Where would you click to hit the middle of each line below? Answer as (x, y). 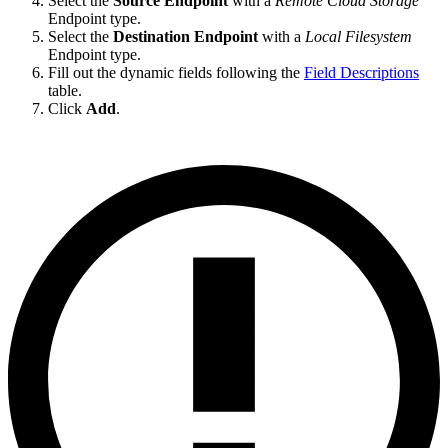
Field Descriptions (361, 73)
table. (65, 91)
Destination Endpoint (185, 37)
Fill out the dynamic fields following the (176, 73)
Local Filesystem (358, 37)
